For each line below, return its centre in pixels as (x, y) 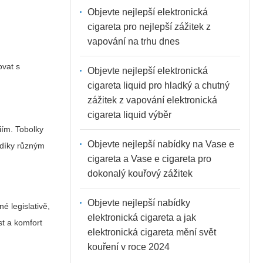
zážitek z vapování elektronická (152, 100)
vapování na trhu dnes (133, 41)
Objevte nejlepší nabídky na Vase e (161, 144)
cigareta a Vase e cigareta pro (149, 159)
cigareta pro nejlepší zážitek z (149, 26)
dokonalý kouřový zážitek (140, 173)
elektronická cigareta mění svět (151, 232)
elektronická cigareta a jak (141, 217)
